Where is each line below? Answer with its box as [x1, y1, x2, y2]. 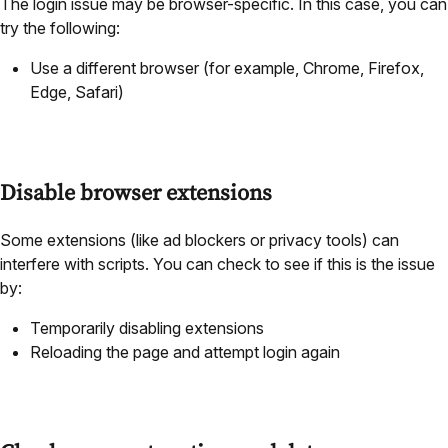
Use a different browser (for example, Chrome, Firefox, [30, 58, 424, 79]
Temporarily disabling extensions [30, 318, 264, 339]
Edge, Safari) [30, 82, 124, 103]
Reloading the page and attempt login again [30, 342, 340, 363]
